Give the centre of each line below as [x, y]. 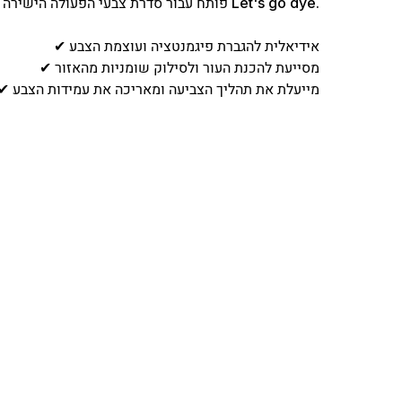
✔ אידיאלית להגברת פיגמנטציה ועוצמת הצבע [194, 46]
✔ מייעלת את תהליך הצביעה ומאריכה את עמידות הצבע [166, 89]
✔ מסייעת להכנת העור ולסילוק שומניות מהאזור [187, 68]
